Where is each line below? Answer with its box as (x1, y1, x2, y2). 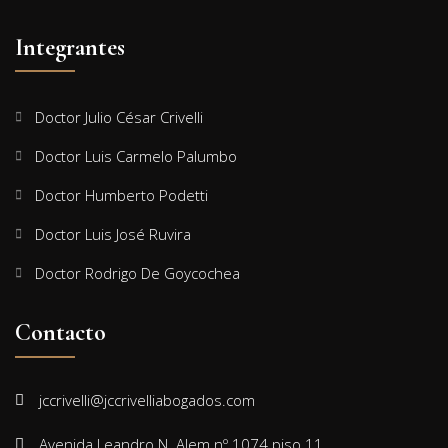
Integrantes (15, 32, 125, 62)
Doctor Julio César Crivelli (35, 106, 203, 127)
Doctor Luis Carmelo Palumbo (35, 145, 237, 166)
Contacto (15, 317, 106, 347)
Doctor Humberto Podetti (35, 184, 208, 205)
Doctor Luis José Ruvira (35, 223, 191, 244)
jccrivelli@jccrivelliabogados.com (38, 389, 255, 410)
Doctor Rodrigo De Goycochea (35, 262, 240, 283)
